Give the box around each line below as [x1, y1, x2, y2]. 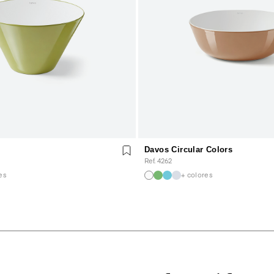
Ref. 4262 [144, 155, 172, 165]
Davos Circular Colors [144, 144, 233, 154]
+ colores [181, 170, 213, 179]
